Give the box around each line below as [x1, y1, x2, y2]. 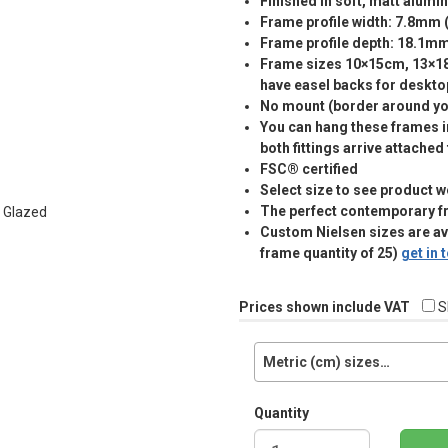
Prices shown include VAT [239, 299, 410, 316]
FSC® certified [260, 161, 358, 178]
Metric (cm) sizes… [263, 354, 390, 371]
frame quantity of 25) [260, 245, 401, 262]
